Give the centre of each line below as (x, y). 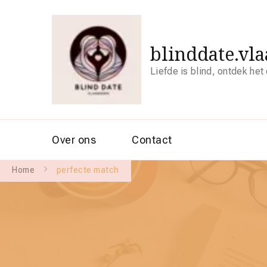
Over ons (74, 140)
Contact (152, 140)
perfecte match (88, 170)
